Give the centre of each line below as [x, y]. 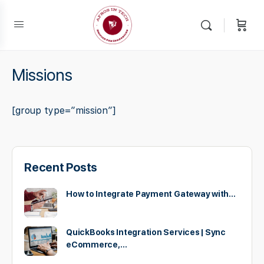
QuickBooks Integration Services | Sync [146, 232]
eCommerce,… [97, 245]
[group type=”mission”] [64, 110]
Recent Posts [61, 167]
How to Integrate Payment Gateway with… [151, 194]
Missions [42, 75]
